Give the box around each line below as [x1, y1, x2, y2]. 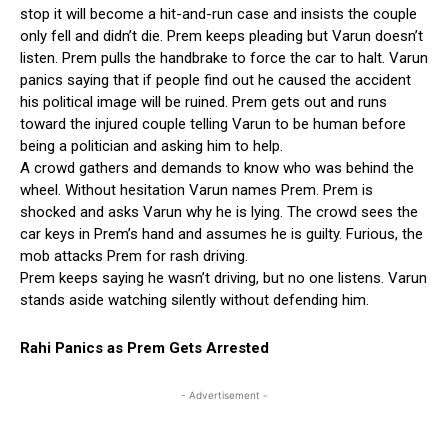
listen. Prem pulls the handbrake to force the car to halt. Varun [20, 48, 428, 67]
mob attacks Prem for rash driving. [20, 246, 248, 265]
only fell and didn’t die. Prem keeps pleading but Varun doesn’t [20, 26, 423, 45]
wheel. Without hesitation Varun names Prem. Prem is [20, 180, 373, 199]
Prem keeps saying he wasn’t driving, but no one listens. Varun [20, 268, 427, 287]
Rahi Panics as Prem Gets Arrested [20, 338, 269, 357]
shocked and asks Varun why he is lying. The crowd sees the [20, 202, 418, 221]
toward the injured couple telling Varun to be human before [20, 114, 406, 133]
